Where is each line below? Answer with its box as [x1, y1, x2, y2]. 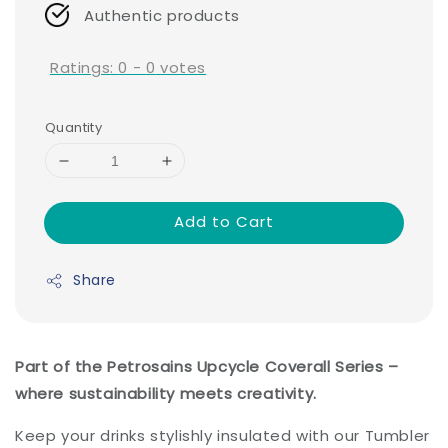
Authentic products [84, 4, 240, 26]
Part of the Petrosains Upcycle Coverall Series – [15, 356, 399, 378]
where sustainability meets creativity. [15, 383, 317, 405]
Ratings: [50, 56, 119, 78]
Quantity [45, 118, 103, 138]
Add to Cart [174, 211, 274, 233]
